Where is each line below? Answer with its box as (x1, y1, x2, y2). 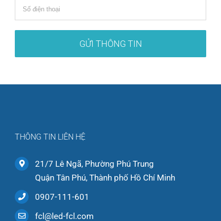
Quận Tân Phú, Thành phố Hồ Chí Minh (35, 172, 175, 183)
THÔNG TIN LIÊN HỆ (15, 132, 85, 142)
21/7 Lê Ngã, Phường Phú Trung (35, 158, 154, 169)
